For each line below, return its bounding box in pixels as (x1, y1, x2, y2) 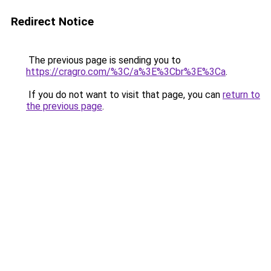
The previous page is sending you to (26, 54, 181, 66)
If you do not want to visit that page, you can (26, 89, 223, 100)
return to (223, 89, 260, 100)
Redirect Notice (11, 15, 94, 28)
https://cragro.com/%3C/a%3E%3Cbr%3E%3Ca (26, 66, 226, 77)
